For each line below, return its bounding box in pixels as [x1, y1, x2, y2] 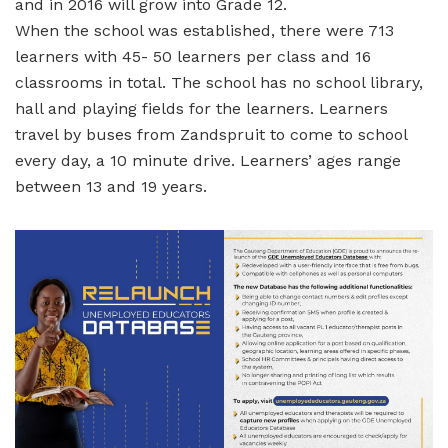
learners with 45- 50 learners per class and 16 [15, 46, 371, 66]
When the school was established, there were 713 [15, 20, 394, 40]
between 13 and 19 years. [15, 176, 207, 196]
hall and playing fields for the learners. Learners [15, 98, 388, 118]
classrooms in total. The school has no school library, [15, 72, 423, 92]
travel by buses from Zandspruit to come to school [15, 124, 407, 144]
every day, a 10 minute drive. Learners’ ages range [15, 150, 401, 170]
